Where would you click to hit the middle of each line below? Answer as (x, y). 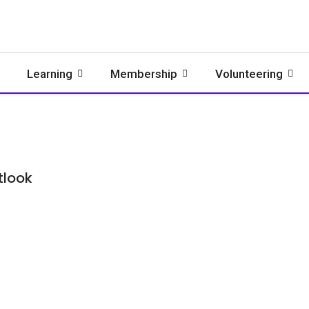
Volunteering (249, 74)
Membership (144, 74)
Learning (50, 74)
